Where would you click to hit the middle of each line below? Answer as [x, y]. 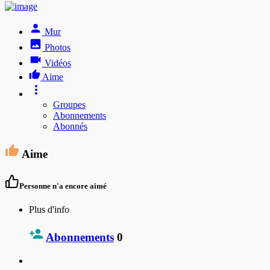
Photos [58, 48]
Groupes [69, 105]
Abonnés [70, 127]
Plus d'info [49, 210]
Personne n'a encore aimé [63, 186]
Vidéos [58, 63]
